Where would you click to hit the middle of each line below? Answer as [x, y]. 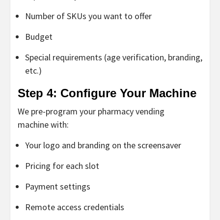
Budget [39, 36]
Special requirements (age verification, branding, [114, 57]
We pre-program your [58, 111]
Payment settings [58, 186]
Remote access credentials [75, 207]
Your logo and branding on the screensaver [103, 145]
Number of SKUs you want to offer [88, 16]
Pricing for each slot [62, 165]
